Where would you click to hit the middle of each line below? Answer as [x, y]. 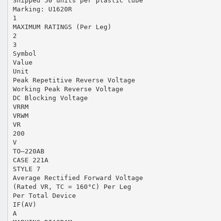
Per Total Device [44, 195]
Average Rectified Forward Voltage [78, 178]
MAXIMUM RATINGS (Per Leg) [62, 27]
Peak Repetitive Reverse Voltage [74, 80]
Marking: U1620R [42, 9]
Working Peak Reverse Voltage [68, 89]
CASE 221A [30, 160]
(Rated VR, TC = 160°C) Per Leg [72, 186]
